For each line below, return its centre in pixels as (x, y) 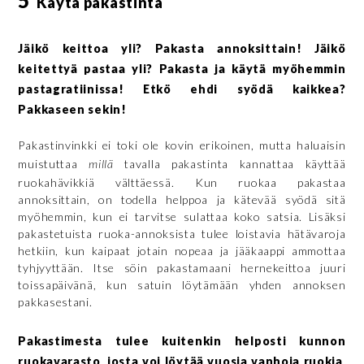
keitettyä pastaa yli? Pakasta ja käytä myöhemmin (182, 68)
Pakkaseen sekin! (72, 109)
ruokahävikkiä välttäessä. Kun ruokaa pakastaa (182, 182)
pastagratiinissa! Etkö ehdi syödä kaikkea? (182, 89)
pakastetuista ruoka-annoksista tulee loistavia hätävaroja (182, 233)
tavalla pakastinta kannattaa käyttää (230, 163)
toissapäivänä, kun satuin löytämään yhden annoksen (182, 284)
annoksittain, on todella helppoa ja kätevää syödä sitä (182, 199)
